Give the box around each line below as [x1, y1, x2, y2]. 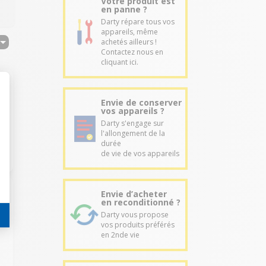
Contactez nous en [101, 47, 163, 58]
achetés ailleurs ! [101, 37, 157, 47]
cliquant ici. [101, 57, 138, 68]
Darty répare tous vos [101, 17, 175, 27]
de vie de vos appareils [101, 148, 179, 159]
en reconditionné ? [101, 197, 180, 208]
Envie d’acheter [101, 188, 167, 200]
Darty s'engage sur [101, 118, 164, 129]
